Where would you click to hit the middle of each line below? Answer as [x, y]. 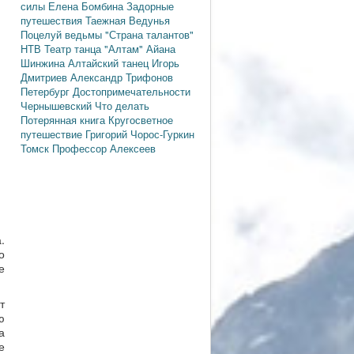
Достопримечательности [132, 91]
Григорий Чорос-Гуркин [140, 134]
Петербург [47, 91]
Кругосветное [141, 119]
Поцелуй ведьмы [63, 34]
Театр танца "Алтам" [95, 48]
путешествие [53, 134]
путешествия [53, 20]
